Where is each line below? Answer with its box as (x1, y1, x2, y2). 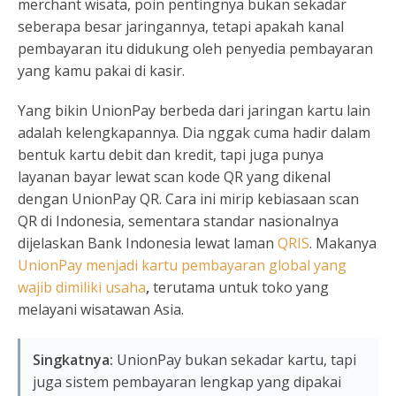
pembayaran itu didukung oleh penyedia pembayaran (18, 39, 373, 58)
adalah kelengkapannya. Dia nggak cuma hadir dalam (18, 123, 370, 142)
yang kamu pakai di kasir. (18, 61, 185, 80)
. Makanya (309, 233, 377, 253)
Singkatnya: (33, 350, 113, 369)
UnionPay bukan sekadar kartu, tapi (113, 350, 356, 369)
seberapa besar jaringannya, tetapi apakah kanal (18, 17, 344, 36)
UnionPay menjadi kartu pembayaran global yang (18, 255, 346, 275)
